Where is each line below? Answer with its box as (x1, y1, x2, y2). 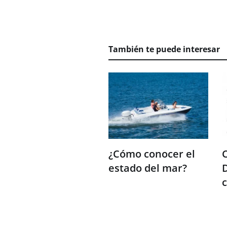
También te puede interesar (108, 44, 220, 55)
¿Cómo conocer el (108, 147, 195, 161)
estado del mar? (108, 161, 187, 175)
